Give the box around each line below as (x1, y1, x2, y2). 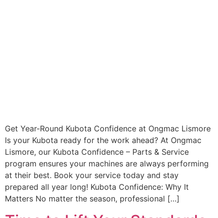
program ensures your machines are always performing (5, 159, 209, 169)
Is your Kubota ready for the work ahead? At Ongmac (5, 135, 201, 145)
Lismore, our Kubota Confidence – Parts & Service (5, 147, 189, 157)
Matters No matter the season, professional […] (5, 194, 180, 204)
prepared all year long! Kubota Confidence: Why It (5, 182, 189, 192)
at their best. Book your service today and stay (5, 170, 179, 181)
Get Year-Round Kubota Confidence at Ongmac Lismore (5, 124, 211, 134)
